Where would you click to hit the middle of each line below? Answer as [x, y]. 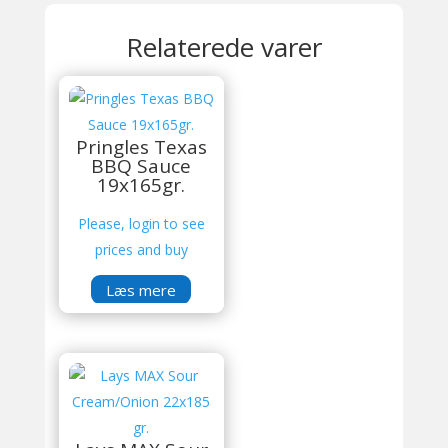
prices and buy [141, 249]
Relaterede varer [223, 47]
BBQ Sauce [141, 166]
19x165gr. [141, 185]
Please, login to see [141, 223]
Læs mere [141, 289]
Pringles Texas [141, 147]
